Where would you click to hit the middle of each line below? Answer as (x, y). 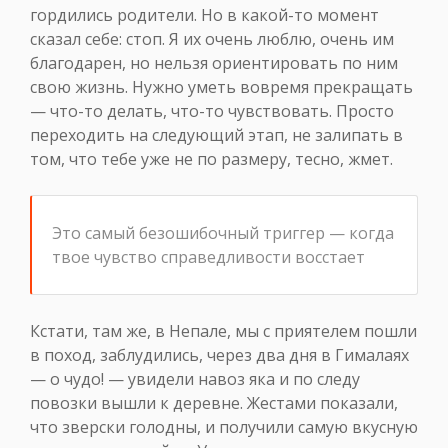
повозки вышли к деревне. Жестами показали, (214, 403)
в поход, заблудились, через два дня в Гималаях (219, 355)
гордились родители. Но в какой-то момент (204, 15)
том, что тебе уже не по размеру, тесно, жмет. (211, 159)
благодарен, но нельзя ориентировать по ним (214, 63)
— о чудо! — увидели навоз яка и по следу (195, 379)
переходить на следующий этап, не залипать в (216, 135)
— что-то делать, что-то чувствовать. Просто (212, 111)
